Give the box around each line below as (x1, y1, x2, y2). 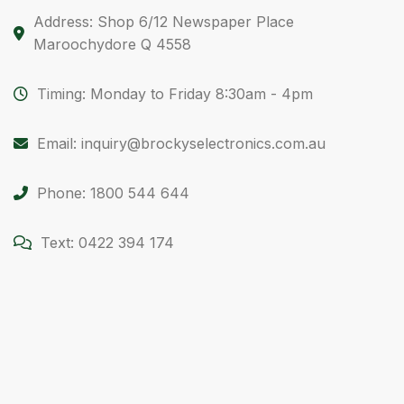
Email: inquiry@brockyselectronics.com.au (37, 133, 326, 152)
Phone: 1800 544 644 (37, 183, 189, 202)
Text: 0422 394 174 (41, 233, 174, 252)
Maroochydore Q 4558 (33, 34, 191, 53)
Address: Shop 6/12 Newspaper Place (33, 12, 294, 31)
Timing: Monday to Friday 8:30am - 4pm (37, 84, 313, 103)
